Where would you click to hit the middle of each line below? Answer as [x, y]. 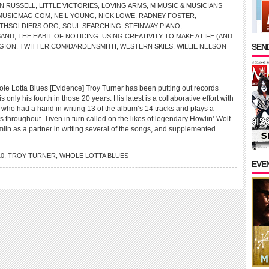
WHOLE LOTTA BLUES [94, 156]
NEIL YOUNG [74, 16]
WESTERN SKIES [147, 46]
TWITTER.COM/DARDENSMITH [68, 46]
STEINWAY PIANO [153, 26]
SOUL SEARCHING [92, 26]
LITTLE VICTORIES [68, 5]
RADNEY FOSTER [167, 16]
